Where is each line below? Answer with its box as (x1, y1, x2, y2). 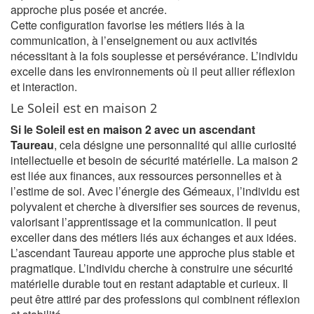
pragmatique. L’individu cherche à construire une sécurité (11, 260, 293, 276)
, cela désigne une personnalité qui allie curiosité (54, 137, 296, 153)
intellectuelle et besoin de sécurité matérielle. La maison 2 (11, 152, 298, 168)
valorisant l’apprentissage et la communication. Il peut (11, 214, 276, 230)
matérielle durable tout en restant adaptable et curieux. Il (11, 275, 288, 292)
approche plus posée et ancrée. (11, 1, 167, 18)
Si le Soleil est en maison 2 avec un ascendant (11, 121, 255, 137)
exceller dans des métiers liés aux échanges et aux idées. (11, 229, 296, 245)
